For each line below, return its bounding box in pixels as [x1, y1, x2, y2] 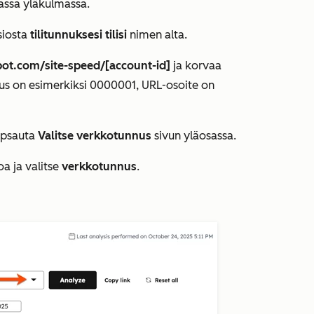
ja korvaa [173, 59, 221, 72]
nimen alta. [127, 28, 187, 41]
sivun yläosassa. [151, 129, 236, 142]
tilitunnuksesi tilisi [30, 28, 127, 41]
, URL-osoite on [136, 78, 214, 92]
